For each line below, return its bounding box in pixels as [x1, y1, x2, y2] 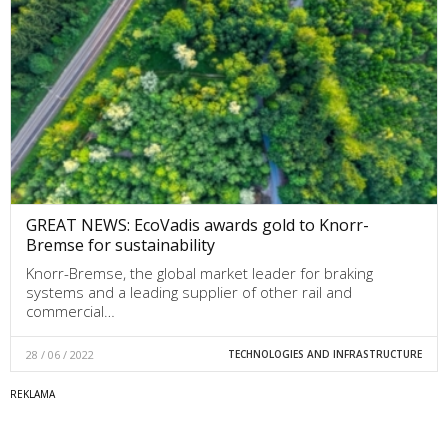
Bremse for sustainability [26, 234, 215, 257]
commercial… [26, 301, 115, 322]
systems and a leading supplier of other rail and [26, 282, 352, 303]
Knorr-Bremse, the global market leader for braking [26, 263, 373, 284]
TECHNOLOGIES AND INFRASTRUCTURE [227, 347, 422, 362]
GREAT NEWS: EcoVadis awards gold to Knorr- [26, 214, 369, 237]
